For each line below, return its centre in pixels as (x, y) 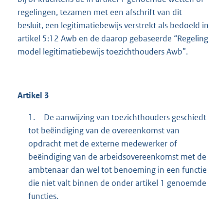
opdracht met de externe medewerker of (102, 144)
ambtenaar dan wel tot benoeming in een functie (117, 170)
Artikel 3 (33, 96)
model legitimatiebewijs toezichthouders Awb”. (103, 52)
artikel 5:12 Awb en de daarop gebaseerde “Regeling (113, 39)
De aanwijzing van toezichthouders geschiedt (125, 118)
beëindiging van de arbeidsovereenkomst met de (117, 157)
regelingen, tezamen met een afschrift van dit (100, 12)
